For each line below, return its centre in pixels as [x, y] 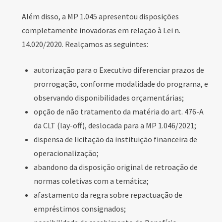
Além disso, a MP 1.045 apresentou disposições [100, 16]
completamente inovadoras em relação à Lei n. [101, 30]
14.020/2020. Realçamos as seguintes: [85, 44]
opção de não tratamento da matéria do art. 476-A [119, 111]
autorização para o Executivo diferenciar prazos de [119, 70]
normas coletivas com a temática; [91, 181]
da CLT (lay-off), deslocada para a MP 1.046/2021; [115, 125]
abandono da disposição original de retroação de [116, 167]
